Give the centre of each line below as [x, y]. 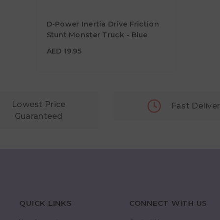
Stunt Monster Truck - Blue [97, 35]
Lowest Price [39, 104]
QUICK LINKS [46, 203]
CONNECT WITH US [168, 203]
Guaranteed [39, 116]
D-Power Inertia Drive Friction [103, 24]
